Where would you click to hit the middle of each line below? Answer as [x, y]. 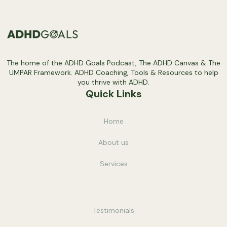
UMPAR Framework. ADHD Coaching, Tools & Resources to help [113, 72]
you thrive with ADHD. [113, 82]
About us [113, 142]
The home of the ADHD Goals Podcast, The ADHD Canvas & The [113, 63]
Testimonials [113, 210]
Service [112, 163]
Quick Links [113, 93]
